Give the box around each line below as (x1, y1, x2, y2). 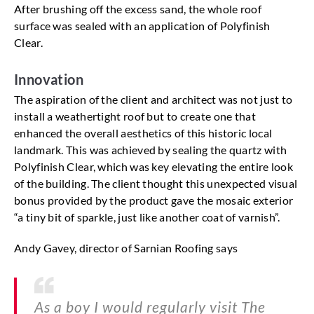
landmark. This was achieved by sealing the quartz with (14, 143, 287, 157)
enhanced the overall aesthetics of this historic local (14, 126, 273, 140)
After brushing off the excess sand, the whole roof (14, 2, 261, 16)
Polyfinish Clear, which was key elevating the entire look (14, 160, 294, 174)
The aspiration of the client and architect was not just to (14, 93, 293, 107)
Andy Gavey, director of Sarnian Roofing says (14, 241, 238, 255)
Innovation (14, 71, 83, 88)
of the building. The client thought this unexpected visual (14, 177, 298, 191)
